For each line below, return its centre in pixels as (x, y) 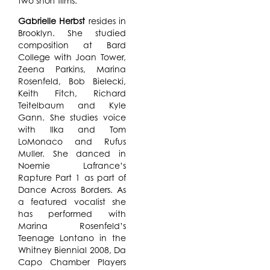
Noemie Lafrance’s (72, 165)
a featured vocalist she (72, 201)
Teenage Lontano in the (72, 237)
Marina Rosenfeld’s (72, 225)
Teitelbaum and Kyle (72, 105)
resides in (105, 20)
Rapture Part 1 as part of (72, 177)
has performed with (72, 213)
